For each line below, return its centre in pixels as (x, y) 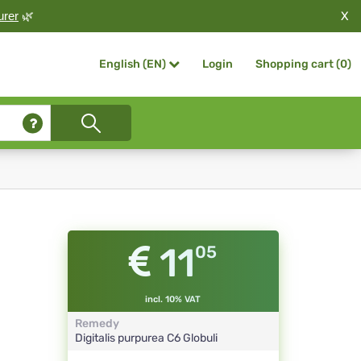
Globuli (200, 338)
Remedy (97, 324)
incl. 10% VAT (173, 300)
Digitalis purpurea (120, 338)
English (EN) (133, 64)
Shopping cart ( (298, 64)
